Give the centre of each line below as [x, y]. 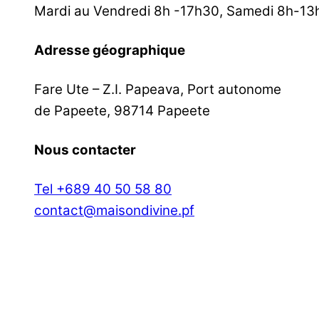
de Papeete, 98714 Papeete [122, 110]
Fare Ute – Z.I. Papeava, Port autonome [158, 89]
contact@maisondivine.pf [114, 210]
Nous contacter [85, 150]
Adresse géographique [110, 50]
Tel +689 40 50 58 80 [103, 189]
